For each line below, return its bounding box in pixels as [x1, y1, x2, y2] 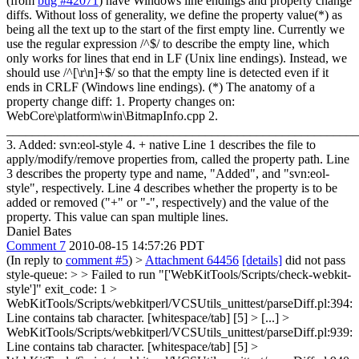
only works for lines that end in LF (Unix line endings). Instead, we [6, 51, 347, 65]
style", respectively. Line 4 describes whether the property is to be [6, 181, 337, 195]
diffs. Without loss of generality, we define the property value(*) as [6, 8, 342, 22]
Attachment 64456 [145, 253, 239, 267]
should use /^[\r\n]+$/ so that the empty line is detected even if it [6, 66, 329, 79]
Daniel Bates [6, 224, 71, 238]
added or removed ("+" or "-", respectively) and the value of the [6, 196, 329, 209]
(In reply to [6, 253, 66, 267]
